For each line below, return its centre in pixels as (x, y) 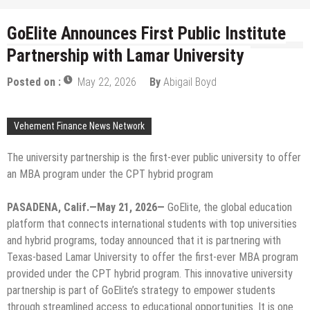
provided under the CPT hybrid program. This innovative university (150, 273)
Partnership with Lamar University (125, 55)
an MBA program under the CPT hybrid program (110, 174)
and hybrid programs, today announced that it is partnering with (144, 240)
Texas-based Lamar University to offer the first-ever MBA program (153, 257)
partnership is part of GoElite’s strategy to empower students (141, 290)
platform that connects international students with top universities (152, 224)
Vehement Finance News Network (79, 126)
